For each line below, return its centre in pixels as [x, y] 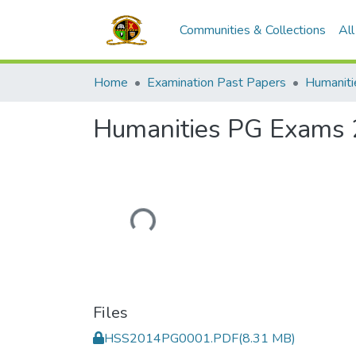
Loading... [127, 220]
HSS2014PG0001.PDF [171, 338]
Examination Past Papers [217, 83]
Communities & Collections [253, 30]
